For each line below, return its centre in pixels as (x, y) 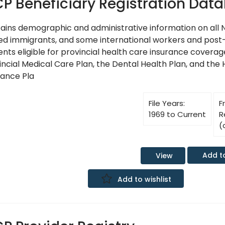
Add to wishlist (144, 179)
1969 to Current (177, 115)
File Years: (166, 103)
